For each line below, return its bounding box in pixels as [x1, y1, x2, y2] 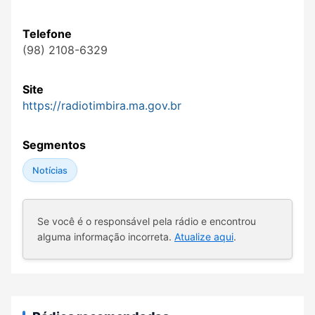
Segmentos [22, 138, 86, 153]
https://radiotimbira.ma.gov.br [22, 98, 181, 113]
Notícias [32, 165, 67, 176]
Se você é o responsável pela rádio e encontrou [37, 215, 256, 228]
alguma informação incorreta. [37, 231, 174, 243]
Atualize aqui [174, 231, 233, 243]
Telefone [22, 27, 72, 41]
